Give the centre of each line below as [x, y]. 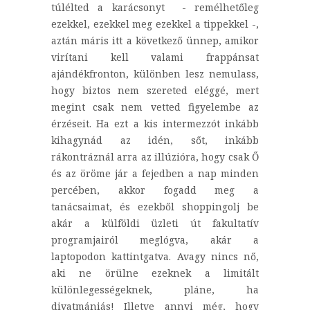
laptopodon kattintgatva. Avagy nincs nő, [155, 257]
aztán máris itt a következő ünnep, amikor [155, 41]
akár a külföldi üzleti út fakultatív [155, 224]
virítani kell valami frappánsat [155, 57]
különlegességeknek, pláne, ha [155, 290]
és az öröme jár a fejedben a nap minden [155, 174]
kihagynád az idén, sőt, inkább [155, 140]
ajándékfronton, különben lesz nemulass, [155, 74]
